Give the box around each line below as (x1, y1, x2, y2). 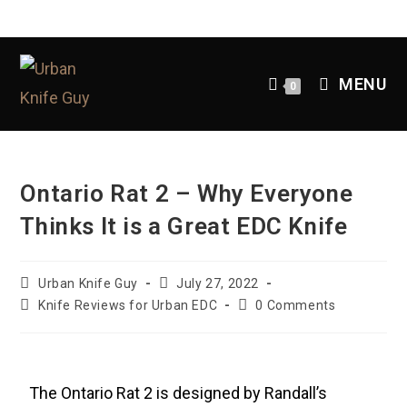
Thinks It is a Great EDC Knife (20, 213, 348, 240)
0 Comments (255, 298, 336, 313)
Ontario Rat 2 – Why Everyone (20, 180, 353, 207)
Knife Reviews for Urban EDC (38, 298, 218, 313)
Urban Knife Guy (38, 276, 139, 291)
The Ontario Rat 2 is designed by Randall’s (29, 383, 328, 402)
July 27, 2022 (176, 276, 260, 291)
